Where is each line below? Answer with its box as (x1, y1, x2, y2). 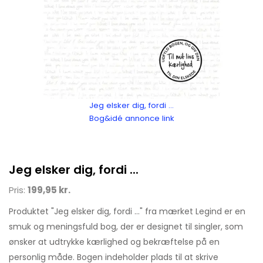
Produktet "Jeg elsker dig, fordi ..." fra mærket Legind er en (9, 205, 245, 217)
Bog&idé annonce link (89, 112, 174, 124)
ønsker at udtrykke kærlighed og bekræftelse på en (9, 235, 220, 248)
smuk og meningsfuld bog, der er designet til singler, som (9, 220, 243, 232)
